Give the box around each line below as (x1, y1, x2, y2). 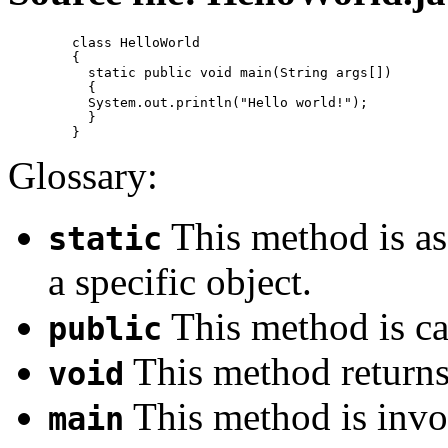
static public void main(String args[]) (8, 65, 72, 81)
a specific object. (48, 260, 312, 304)
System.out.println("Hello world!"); (8, 95, 72, 111)
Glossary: (8, 154, 158, 198)
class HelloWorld (8, 35, 72, 51)
